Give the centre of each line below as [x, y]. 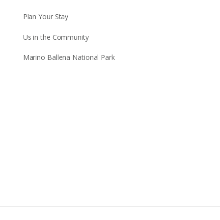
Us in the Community [56, 37]
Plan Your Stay [46, 17]
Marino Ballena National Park [69, 57]
